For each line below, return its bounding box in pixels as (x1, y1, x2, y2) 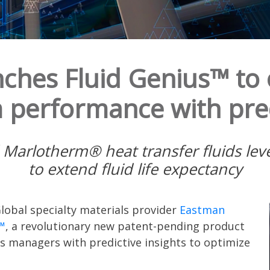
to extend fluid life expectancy (28, 158, 242, 179)
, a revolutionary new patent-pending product (5, 218, 245, 233)
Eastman (180, 202, 225, 217)
